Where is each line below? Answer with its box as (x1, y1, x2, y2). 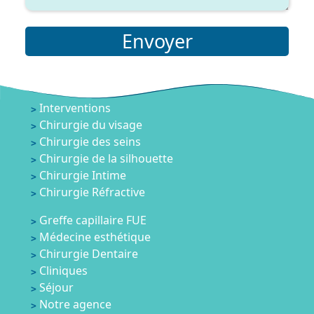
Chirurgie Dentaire (39, 246, 138, 262)
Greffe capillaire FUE (39, 212, 146, 228)
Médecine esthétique (39, 229, 151, 245)
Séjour (39, 280, 74, 296)
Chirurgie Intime (39, 168, 126, 184)
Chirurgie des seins (39, 134, 141, 150)
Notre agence (39, 296, 111, 313)
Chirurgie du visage (39, 117, 142, 133)
